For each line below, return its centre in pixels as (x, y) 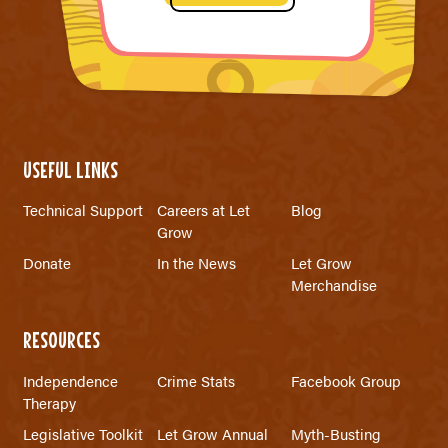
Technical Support (82, 210)
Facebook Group (346, 380)
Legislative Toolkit (82, 434)
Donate (46, 263)
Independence (70, 380)
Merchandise (334, 285)
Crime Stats (195, 380)
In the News (196, 263)
